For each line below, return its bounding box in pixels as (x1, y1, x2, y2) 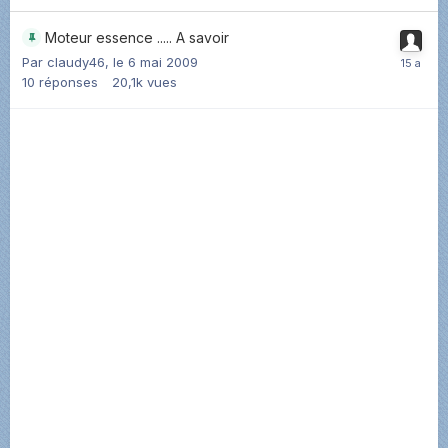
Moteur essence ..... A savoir (45, 28, 229, 46)
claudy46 (47, 53, 105, 70)
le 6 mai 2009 (113, 53, 198, 70)
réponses (39, 73, 98, 90)
